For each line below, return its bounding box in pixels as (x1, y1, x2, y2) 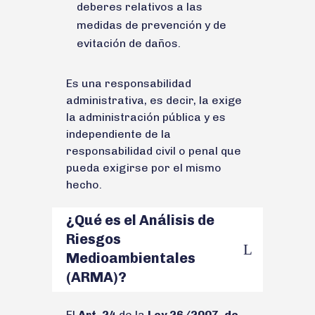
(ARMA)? (66, 268, 127, 285)
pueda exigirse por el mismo (66, 160, 221, 174)
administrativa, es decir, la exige (66, 93, 242, 107)
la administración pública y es (66, 110, 226, 124)
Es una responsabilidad (66, 76, 191, 90)
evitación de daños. (77, 36, 181, 50)
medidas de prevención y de (77, 18, 226, 32)
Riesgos (66, 230, 121, 247)
